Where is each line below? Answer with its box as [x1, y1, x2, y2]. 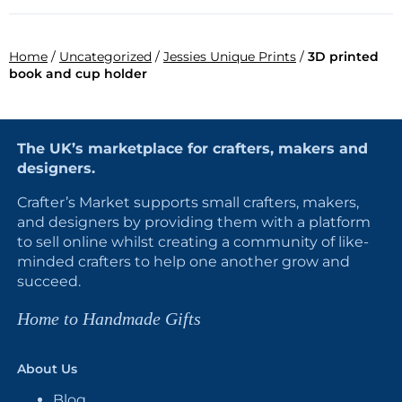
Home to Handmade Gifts [17, 309, 201, 328]
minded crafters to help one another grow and [17, 253, 350, 270]
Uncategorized [59, 48, 152, 65]
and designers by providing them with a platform [17, 214, 371, 231]
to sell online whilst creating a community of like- [17, 233, 369, 250]
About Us [17, 361, 77, 377]
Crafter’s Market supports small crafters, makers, [17, 194, 359, 211]
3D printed [308, 48, 379, 65]
